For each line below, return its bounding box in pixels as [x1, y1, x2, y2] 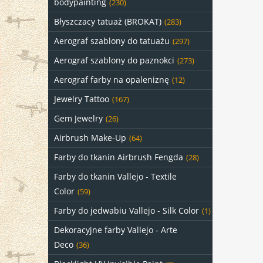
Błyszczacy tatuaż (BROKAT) [54, 16, 161, 27]
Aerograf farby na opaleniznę [54, 74, 169, 85]
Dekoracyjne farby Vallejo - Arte [54, 224, 177, 235]
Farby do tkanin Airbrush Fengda [54, 151, 183, 163]
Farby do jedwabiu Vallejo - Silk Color [54, 205, 199, 216]
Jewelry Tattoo [54, 93, 109, 104]
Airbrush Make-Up [54, 132, 126, 143]
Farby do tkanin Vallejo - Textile [54, 171, 177, 182]
